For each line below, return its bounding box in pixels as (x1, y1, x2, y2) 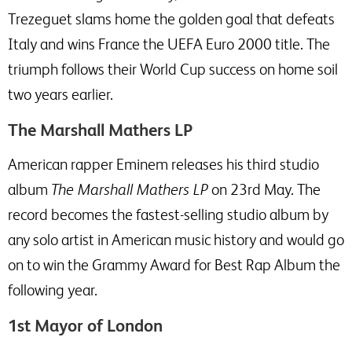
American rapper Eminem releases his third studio (8, 156, 319, 173)
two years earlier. (8, 86, 113, 103)
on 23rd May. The (208, 181, 321, 198)
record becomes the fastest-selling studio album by (8, 206, 328, 223)
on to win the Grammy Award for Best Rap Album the (8, 256, 340, 273)
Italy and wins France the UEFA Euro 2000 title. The (8, 35, 330, 53)
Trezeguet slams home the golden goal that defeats (8, 10, 335, 27)
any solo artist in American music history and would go (8, 231, 344, 248)
